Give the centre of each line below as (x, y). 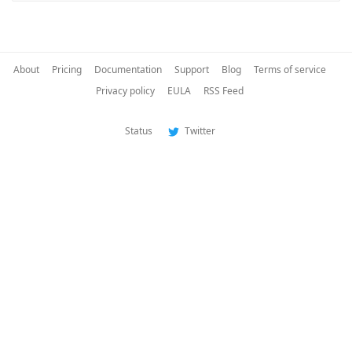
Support (192, 70)
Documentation (128, 70)
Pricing (67, 70)
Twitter (198, 131)
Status (138, 131)
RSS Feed (224, 91)
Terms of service (290, 70)
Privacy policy (125, 91)
